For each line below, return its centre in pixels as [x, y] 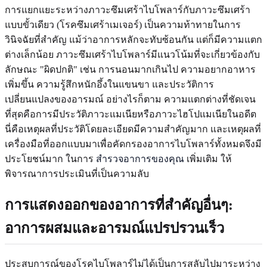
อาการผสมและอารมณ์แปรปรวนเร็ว [114, 228]
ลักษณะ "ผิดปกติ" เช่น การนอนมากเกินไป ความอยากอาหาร [130, 69]
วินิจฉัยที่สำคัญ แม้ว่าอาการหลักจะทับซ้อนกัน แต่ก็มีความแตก [133, 39]
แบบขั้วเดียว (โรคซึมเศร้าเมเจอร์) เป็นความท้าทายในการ [123, 24]
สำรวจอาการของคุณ [140, 159]
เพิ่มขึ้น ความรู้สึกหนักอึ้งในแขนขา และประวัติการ [109, 84]
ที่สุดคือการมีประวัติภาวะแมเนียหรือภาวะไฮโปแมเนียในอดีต [131, 114]
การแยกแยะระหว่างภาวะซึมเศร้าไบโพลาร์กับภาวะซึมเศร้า [128, 10]
